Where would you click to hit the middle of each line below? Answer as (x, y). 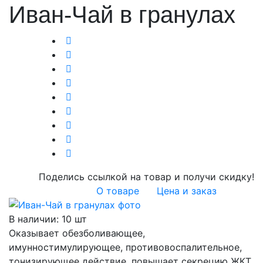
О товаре (118, 191)
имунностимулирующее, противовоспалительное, (125, 247)
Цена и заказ (187, 191)
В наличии (33, 219)
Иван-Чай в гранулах (122, 15)
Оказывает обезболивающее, (77, 233)
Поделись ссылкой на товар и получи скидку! (146, 177)
